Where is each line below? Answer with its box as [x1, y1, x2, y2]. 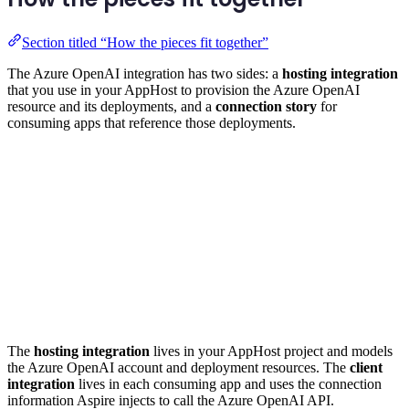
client [350, 359, 383, 375]
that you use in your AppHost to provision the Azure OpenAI [7, 81, 360, 98]
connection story [215, 98, 317, 114]
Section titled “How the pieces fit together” [22, 34, 268, 50]
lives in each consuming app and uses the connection [75, 375, 382, 392]
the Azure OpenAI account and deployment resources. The [7, 359, 350, 375]
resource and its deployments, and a [7, 98, 215, 114]
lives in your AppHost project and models [150, 342, 393, 359]
